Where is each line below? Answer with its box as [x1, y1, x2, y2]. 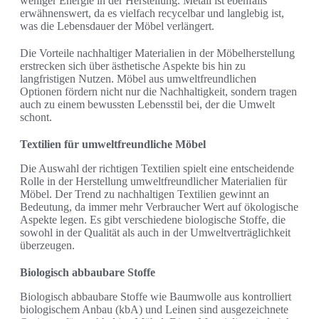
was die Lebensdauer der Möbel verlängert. [20, 20, 214, 33]
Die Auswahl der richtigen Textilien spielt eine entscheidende [20, 162, 294, 175]
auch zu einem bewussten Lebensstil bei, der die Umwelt [20, 98, 275, 111]
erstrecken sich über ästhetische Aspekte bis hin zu [20, 60, 246, 73]
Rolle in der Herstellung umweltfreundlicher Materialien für [20, 175, 287, 188]
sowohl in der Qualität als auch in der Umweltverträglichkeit [20, 226, 291, 239]
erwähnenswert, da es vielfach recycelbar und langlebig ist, [20, 7, 284, 20]
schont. [20, 111, 52, 124]
